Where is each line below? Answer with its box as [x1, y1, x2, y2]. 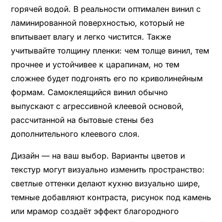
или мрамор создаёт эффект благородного [10, 206, 179, 216]
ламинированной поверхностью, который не [10, 17, 184, 28]
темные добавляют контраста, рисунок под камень [10, 192, 211, 202]
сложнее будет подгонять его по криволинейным [10, 73, 203, 83]
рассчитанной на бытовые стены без [10, 114, 154, 125]
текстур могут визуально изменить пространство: [10, 164, 205, 174]
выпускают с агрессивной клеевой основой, [10, 101, 184, 111]
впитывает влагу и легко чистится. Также [10, 31, 171, 42]
